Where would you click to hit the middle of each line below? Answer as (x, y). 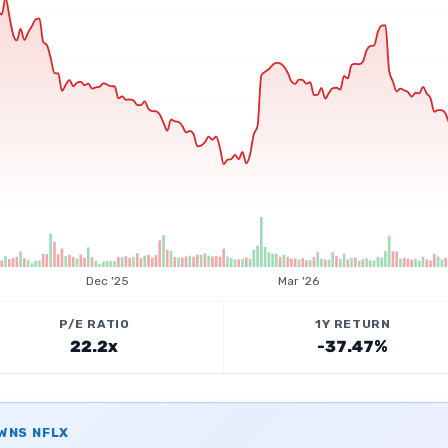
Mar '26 (299, 281)
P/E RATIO (94, 324)
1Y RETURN (353, 324)
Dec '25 (107, 281)
